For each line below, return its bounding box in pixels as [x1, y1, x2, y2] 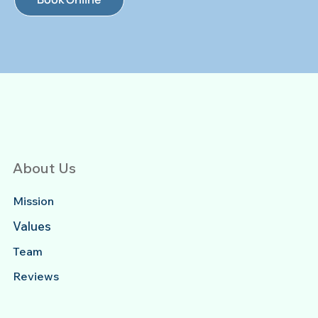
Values [12, 219, 51, 234]
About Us [12, 158, 76, 177]
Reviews [12, 269, 59, 284]
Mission [12, 194, 54, 209]
